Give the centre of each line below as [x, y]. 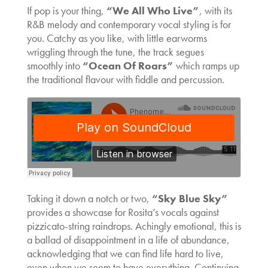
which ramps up [206, 65]
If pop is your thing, [66, 10]
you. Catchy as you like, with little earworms [117, 38]
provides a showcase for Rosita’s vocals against [123, 212]
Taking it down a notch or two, [89, 198]
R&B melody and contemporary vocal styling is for [129, 24]
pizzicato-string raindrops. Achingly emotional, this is [134, 226]
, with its [215, 10]
